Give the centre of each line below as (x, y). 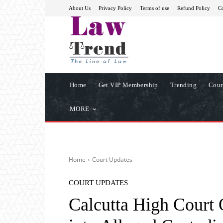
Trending (183, 85)
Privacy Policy (115, 8)
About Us (80, 8)
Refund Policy (194, 8)
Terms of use (155, 8)
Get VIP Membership (128, 85)
